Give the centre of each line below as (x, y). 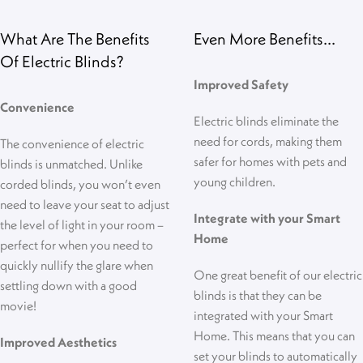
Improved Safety (241, 84)
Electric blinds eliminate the (266, 121)
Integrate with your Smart (267, 218)
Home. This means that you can (274, 335)
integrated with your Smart (263, 315)
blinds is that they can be (258, 295)
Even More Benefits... (265, 38)
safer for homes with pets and (270, 161)
